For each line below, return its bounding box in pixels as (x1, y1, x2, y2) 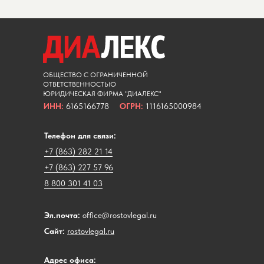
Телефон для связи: (44, 131, 116, 141)
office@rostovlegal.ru (82, 210, 157, 220)
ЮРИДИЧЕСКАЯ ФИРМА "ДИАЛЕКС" (43, 90, 161, 98)
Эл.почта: (44, 210, 80, 220)
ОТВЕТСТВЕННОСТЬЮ (43, 80, 116, 89)
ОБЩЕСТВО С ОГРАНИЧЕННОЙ (43, 71, 148, 80)
